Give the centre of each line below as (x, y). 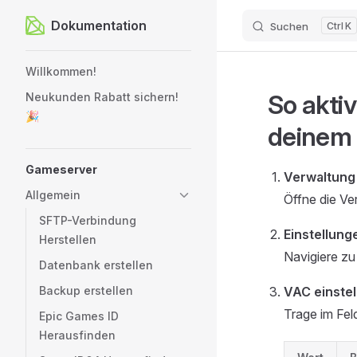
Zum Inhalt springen (76, 27)
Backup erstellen (86, 290)
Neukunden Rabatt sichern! (102, 97)
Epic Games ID (79, 316)
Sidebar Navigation (80, 61)
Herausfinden (77, 335)
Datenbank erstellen (96, 265)
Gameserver (61, 169)
